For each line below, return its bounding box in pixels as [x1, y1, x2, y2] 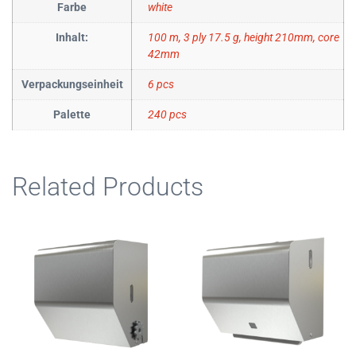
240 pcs [148, 108, 187, 122]
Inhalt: [56, 31, 88, 45]
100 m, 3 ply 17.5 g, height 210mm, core [148, 31, 339, 45]
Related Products [12, 171, 203, 202]
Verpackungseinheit [21, 78, 123, 92]
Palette [53, 108, 91, 122]
